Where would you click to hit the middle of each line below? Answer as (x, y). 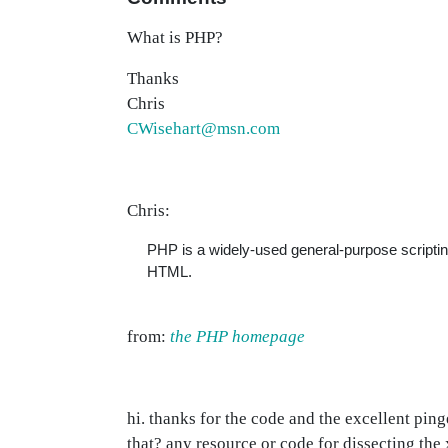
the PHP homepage (237, 336)
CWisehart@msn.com (203, 128)
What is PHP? (175, 37)
